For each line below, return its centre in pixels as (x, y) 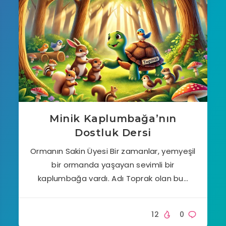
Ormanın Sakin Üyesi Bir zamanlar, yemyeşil (113, 151)
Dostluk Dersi (113, 132)
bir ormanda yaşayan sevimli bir (113, 164)
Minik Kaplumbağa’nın (113, 118)
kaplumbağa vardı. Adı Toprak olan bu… (113, 178)
